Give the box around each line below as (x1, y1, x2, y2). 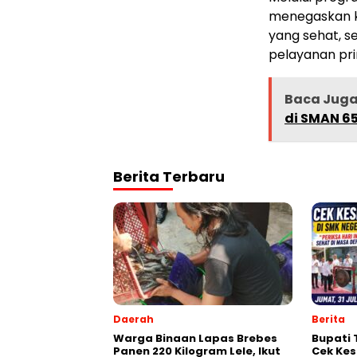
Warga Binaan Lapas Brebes (113, 330, 277, 346)
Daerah (113, 312, 154, 326)
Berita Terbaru (113, 166, 225, 186)
